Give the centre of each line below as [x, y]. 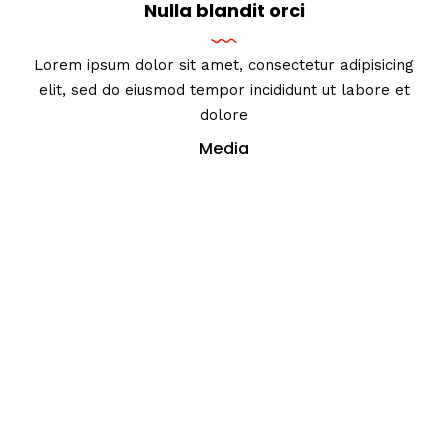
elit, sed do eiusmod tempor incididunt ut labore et [224, 89]
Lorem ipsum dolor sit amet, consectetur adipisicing [224, 64]
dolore [224, 114]
